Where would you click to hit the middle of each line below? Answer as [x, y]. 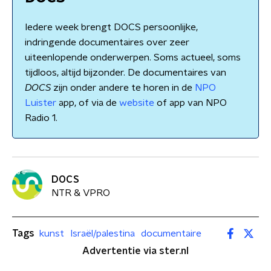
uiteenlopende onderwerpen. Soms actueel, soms [133, 57]
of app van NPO [191, 103]
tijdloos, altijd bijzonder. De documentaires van [126, 73]
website [137, 103]
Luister [41, 103]
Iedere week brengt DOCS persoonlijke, [111, 27]
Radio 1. [41, 118]
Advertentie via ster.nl [135, 251]
